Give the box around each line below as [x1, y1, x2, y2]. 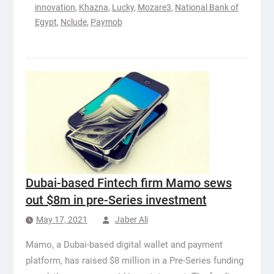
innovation [34, 2, 75, 12]
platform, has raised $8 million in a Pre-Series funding [25, 255, 243, 266]
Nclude [60, 17, 87, 27]
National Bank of [174, 2, 239, 12]
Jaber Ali [114, 215, 148, 224]
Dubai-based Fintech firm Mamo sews [25, 176, 232, 190]
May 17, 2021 [35, 215, 87, 224]
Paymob [90, 17, 122, 27]
